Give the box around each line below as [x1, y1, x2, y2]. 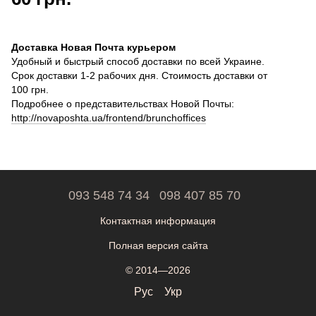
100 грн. [11, 84, 49, 95]
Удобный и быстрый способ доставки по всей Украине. [11, 56, 265, 67]
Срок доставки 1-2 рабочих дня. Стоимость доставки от [11, 70, 267, 81]
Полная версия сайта [108, 240, 208, 251]
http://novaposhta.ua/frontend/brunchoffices [11, 112, 206, 123]
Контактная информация [100, 215, 216, 226]
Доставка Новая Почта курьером [11, 42, 176, 53]
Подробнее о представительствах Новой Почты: [11, 98, 234, 109]
